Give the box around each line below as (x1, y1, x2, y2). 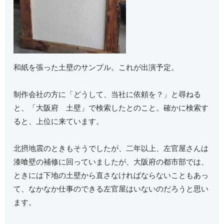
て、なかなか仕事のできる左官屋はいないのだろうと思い (13, 185, 209, 193)
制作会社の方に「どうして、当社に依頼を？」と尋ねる (13, 90, 201, 99)
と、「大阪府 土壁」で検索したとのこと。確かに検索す (13, 104, 209, 112)
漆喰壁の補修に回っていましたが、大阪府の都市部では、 (13, 158, 209, 166)
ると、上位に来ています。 (13, 117, 104, 126)
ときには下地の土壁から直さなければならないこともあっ (13, 171, 209, 180)
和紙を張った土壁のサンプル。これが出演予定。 (13, 63, 179, 72)
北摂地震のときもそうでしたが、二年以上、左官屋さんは (13, 144, 209, 153)
